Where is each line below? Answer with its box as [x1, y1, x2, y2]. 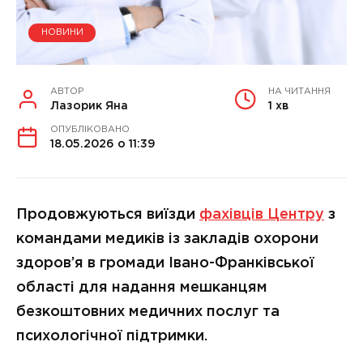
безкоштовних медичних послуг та [16, 305, 280, 318]
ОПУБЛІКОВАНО [50, 125, 130, 134]
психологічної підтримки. [16, 329, 207, 343]
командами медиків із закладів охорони [16, 232, 318, 246]
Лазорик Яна [50, 100, 128, 111]
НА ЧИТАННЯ [268, 87, 331, 96]
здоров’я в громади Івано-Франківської [16, 256, 314, 270]
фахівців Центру [199, 207, 324, 221]
